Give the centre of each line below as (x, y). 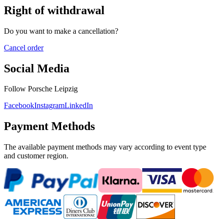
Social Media (37, 68)
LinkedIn (79, 106)
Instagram (49, 106)
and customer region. (36, 156)
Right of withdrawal (54, 10)
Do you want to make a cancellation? (61, 31)
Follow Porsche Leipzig (41, 89)
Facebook (19, 106)
